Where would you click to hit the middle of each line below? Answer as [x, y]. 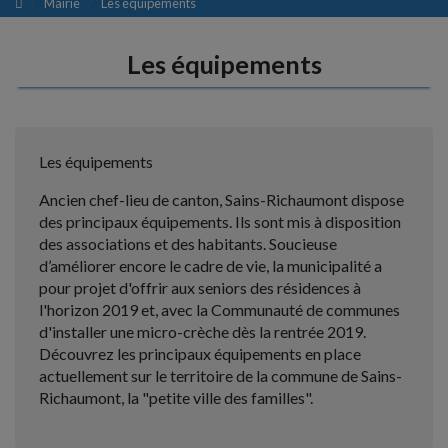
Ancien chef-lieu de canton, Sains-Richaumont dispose [221, 200]
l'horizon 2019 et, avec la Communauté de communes [219, 310]
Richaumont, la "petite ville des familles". [176, 398]
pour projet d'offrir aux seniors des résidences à [200, 288]
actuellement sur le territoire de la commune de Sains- [220, 376]
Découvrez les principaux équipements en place [200, 354]
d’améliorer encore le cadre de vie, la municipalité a [210, 266]
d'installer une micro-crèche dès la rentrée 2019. [202, 332]
